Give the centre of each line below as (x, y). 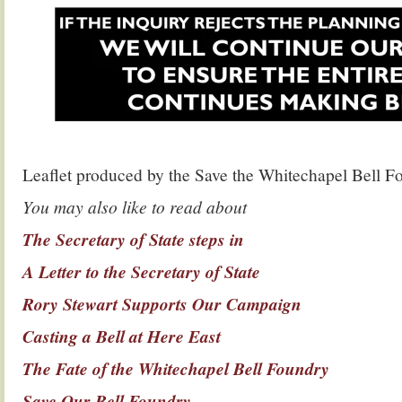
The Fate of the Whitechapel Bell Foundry (176, 368)
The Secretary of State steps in (133, 239)
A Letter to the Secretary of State (141, 271)
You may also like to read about (135, 206)
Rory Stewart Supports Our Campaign (165, 304)
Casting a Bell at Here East (122, 336)
